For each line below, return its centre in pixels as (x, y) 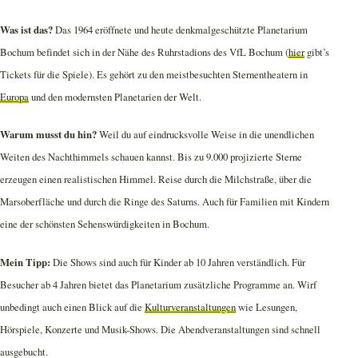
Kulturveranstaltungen (190, 306)
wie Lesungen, (267, 306)
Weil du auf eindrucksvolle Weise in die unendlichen (205, 135)
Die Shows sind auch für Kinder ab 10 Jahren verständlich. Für (178, 262)
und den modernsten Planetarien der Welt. (115, 97)
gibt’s (317, 52)
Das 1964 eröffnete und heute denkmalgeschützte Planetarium (180, 30)
